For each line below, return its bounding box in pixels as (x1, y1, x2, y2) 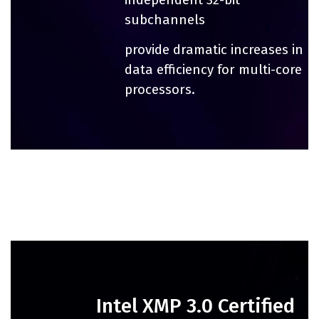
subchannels (125, 11, 205, 28)
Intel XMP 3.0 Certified (96, 293, 295, 318)
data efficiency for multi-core (125, 61, 302, 78)
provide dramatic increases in (125, 41, 303, 58)
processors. (125, 81, 195, 98)
